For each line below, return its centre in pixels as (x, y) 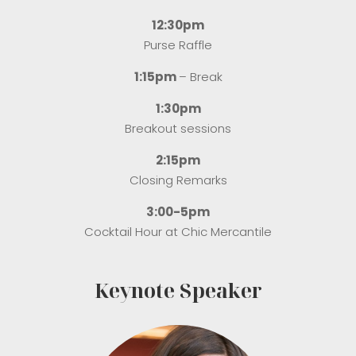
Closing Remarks (178, 180)
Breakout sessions (178, 128)
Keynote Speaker (178, 290)
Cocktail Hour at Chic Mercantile (178, 231)
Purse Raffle (178, 44)
